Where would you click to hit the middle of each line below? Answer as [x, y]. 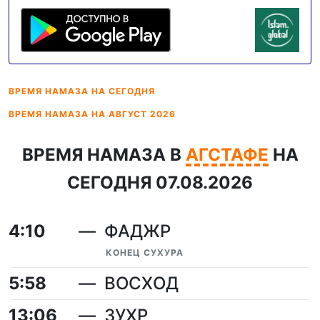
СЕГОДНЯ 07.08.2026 [160, 182]
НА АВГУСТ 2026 [134, 114]
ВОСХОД [141, 283]
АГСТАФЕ [227, 155]
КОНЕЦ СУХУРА [145, 252]
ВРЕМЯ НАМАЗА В [104, 155]
